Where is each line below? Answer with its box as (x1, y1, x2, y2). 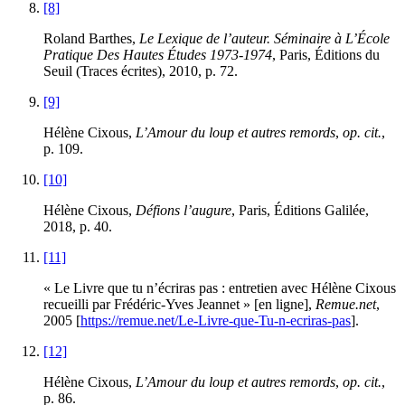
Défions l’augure (132, 202, 231, 218)
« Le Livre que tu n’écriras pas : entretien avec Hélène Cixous (43, 279, 396, 296)
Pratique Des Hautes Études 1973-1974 (43, 46, 272, 62)
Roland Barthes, (43, 30, 139, 46)
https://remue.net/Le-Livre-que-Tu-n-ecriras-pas (80, 312, 351, 328)
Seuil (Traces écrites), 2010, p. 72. (43, 62, 238, 79)
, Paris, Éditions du (272, 46, 380, 62)
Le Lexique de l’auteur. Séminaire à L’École (139, 30, 390, 46)
